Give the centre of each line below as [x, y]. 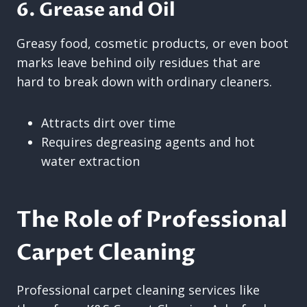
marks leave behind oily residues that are [138, 62]
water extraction [90, 161]
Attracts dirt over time [108, 122]
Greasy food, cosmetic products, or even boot [152, 43]
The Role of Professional [152, 220]
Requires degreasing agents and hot [148, 142]
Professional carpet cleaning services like [138, 290]
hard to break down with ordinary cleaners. [144, 81]
